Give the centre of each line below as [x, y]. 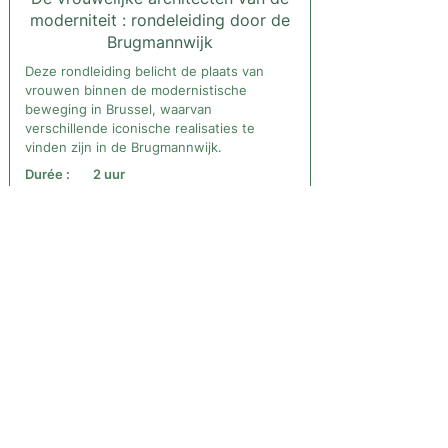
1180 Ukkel [126, 214]
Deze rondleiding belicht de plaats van [144, 71]
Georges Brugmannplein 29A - [187, 195]
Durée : [47, 174]
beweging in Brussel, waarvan [118, 109]
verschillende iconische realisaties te [140, 128]
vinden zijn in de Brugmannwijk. [123, 147]
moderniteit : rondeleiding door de [160, 20]
